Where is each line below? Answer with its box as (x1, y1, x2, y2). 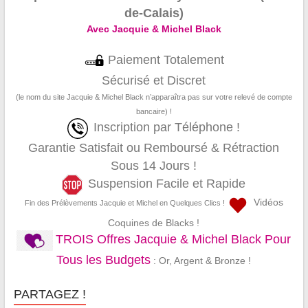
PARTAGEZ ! (13, 287, 86, 302)
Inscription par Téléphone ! (93, 120, 241, 135)
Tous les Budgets (56, 253, 151, 267)
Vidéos (247, 197, 283, 208)
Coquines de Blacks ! (108, 217, 200, 229)
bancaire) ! (135, 107, 172, 116)
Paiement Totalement (104, 53, 224, 67)
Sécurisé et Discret (102, 74, 206, 88)
